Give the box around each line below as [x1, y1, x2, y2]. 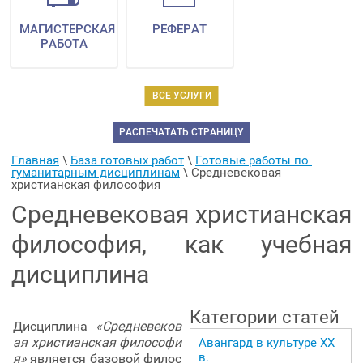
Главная [11, 152, 59, 168]
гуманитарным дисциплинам [11, 164, 180, 180]
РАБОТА [41, 36, 88, 52]
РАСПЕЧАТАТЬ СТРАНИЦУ [119, 126, 244, 138]
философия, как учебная [11, 229, 352, 258]
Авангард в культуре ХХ [199, 335, 335, 350]
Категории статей [190, 306, 340, 327]
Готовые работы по [195, 152, 309, 168]
